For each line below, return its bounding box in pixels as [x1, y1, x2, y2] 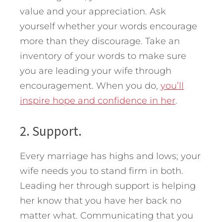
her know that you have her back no [20, 195, 181, 206]
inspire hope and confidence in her [20, 95, 175, 106]
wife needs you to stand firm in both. [20, 165, 183, 176]
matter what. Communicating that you [20, 210, 193, 221]
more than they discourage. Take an [20, 35, 180, 47]
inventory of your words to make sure [20, 50, 186, 61]
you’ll [161, 80, 184, 91]
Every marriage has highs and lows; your [20, 150, 201, 162]
